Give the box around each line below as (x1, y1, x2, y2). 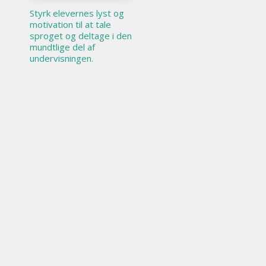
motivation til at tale (30, 18, 111, 31)
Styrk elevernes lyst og (30, 7, 124, 20)
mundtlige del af (30, 41, 95, 53)
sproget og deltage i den (30, 30, 132, 42)
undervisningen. (30, 52, 93, 65)
